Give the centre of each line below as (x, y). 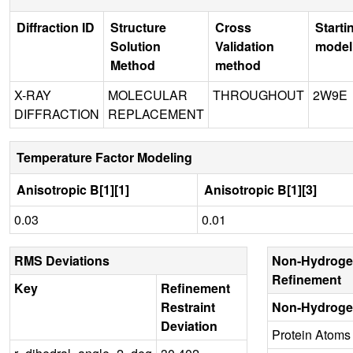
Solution (136, 46)
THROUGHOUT (258, 95)
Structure (138, 27)
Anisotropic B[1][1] (73, 189)
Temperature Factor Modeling (104, 157)
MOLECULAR (148, 95)
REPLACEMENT (156, 113)
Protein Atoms (311, 334)
